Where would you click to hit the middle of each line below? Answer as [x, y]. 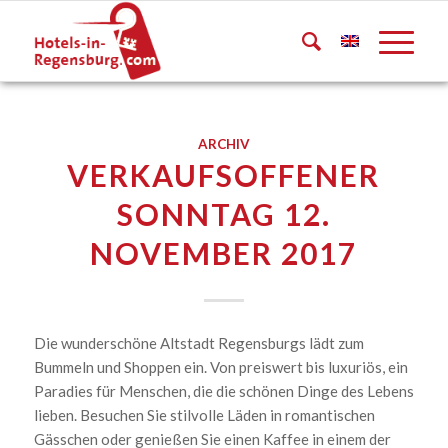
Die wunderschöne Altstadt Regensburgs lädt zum [198, 342]
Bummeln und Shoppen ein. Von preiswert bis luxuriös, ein [220, 366]
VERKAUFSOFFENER [224, 175]
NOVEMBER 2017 [224, 253]
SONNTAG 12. [223, 214]
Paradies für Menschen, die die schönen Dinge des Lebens [223, 390]
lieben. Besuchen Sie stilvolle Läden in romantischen [204, 414]
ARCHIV [223, 144]
